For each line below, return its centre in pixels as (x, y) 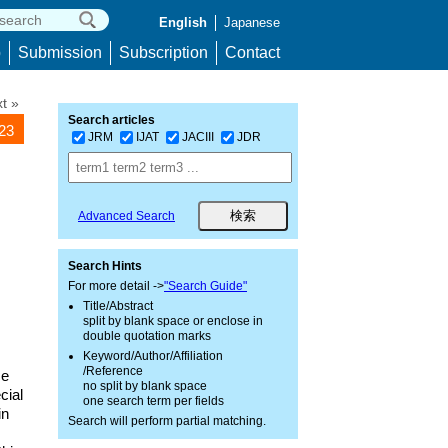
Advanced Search (126, 216)
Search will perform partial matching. (167, 421)
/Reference (113, 371)
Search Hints (105, 266)
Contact (252, 52)
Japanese (252, 22)
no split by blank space (145, 386)
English (183, 22)
